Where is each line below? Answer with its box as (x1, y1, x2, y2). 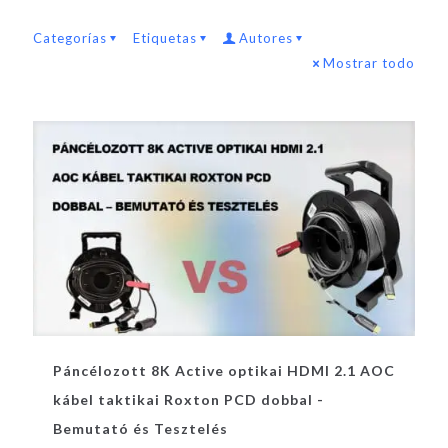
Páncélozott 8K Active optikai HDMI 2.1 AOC (53, 361, 395, 379)
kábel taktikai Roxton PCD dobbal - (53, 390, 324, 408)
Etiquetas (133, 30, 197, 46)
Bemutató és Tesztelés (53, 419, 228, 437)
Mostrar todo (323, 55, 415, 71)
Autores (239, 30, 293, 46)
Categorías (33, 30, 107, 46)
